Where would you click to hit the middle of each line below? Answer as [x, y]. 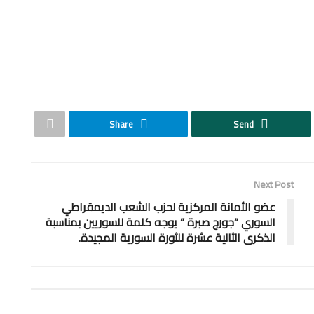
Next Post [274, 184]
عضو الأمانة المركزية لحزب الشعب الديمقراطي [169, 206]
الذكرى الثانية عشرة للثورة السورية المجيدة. [177, 237]
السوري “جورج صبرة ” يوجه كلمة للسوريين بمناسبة [161, 222]
